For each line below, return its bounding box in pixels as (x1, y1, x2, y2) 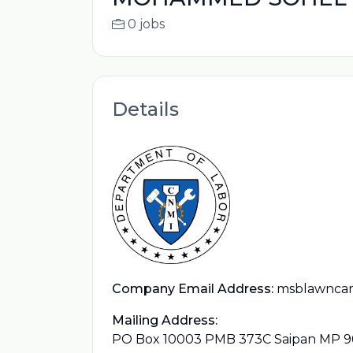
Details (112, 98, 179, 121)
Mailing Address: (112, 313, 217, 328)
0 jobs (128, 17, 165, 32)
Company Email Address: (112, 281, 273, 296)
